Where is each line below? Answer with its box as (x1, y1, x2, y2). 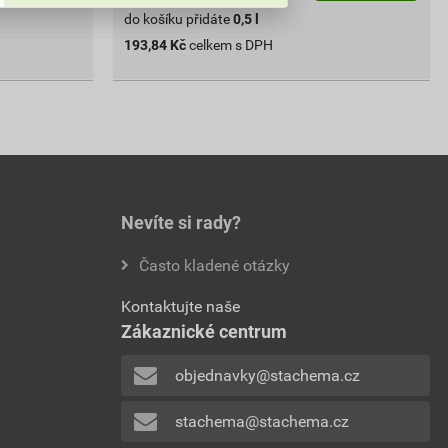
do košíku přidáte (124, 10, 231, 27)
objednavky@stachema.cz (174, 366, 360, 386)
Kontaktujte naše (121, 296, 240, 316)
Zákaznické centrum (121, 320, 287, 342)
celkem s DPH (189, 36, 274, 53)
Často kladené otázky (139, 255, 290, 275)
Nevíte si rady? (121, 211, 241, 233)
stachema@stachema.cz (174, 412, 349, 432)
